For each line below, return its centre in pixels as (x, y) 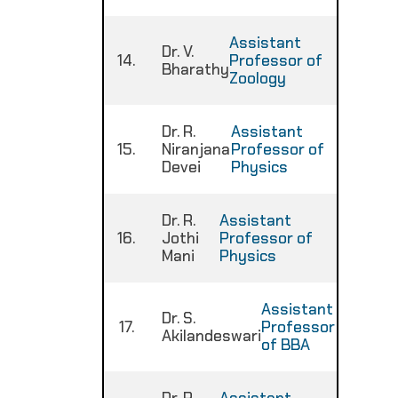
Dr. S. (179, 318)
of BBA (286, 345)
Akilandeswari (211, 336)
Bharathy (195, 69)
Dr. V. (178, 52)
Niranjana (196, 149)
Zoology (258, 78)
